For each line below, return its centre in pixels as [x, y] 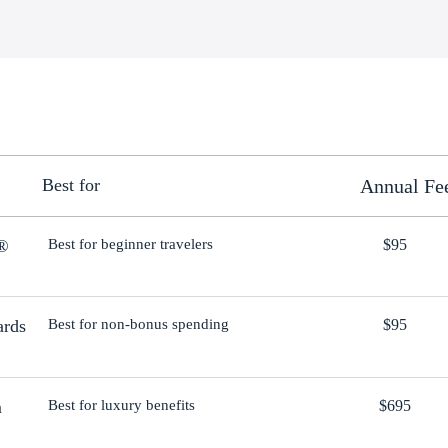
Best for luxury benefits [121, 405]
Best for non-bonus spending [138, 324]
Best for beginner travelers [130, 243]
